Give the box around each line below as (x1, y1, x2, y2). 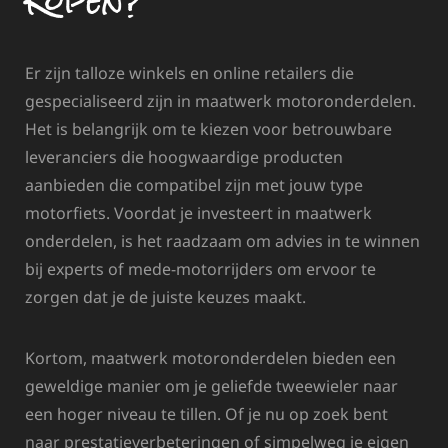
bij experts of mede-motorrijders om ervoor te (25, 257, 376, 280)
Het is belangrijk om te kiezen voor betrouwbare (25, 117, 392, 140)
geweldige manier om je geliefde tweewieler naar (25, 374, 398, 397)
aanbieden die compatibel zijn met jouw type (25, 173, 363, 196)
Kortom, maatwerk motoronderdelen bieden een (25, 346, 396, 369)
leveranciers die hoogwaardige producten (25, 145, 343, 168)
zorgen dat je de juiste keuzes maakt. (25, 285, 306, 308)
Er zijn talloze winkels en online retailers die (25, 61, 354, 84)
